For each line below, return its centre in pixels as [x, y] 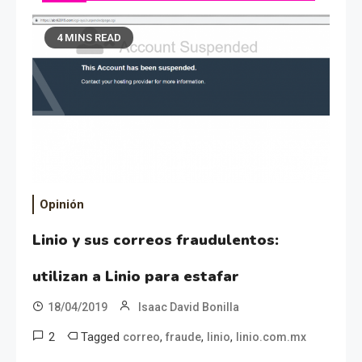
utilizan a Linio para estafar [136, 276]
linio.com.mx [271, 337]
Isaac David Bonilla [189, 307]
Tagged [102, 337]
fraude [183, 337]
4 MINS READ [89, 38]
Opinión [62, 204]
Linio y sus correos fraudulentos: [156, 240]
